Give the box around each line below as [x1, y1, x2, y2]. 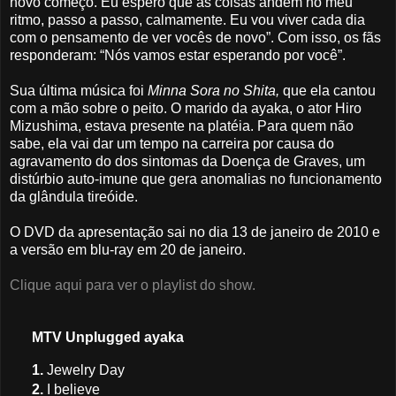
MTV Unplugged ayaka [31, 329, 184, 345]
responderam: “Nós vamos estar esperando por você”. [10, 47, 346, 63]
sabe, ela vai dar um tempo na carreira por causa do [10, 135, 334, 151]
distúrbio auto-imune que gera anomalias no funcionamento [10, 171, 382, 187]
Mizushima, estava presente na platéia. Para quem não [10, 118, 354, 133]
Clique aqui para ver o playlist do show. [10, 277, 255, 293]
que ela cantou [279, 82, 376, 98]
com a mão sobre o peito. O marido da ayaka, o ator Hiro [10, 100, 362, 116]
